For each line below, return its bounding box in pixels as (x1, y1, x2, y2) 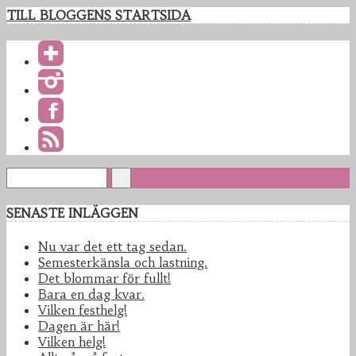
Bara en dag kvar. (38, 286, 145, 303)
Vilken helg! (38, 334, 106, 350)
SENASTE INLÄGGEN (6, 205, 138, 222)
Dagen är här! (38, 318, 120, 335)
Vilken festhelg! (38, 302, 127, 319)
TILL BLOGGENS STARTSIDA (6, 6, 191, 23)
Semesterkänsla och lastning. (38, 254, 207, 271)
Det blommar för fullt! (38, 270, 171, 287)
